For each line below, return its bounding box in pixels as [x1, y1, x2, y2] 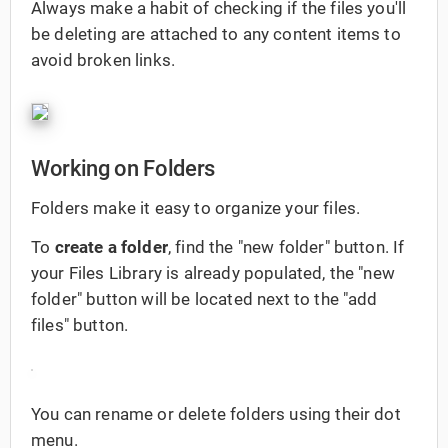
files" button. [31, 315, 129, 336]
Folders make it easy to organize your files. [31, 198, 361, 219]
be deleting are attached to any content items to [31, 23, 401, 44]
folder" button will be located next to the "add [31, 289, 378, 310]
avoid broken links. [31, 49, 176, 70]
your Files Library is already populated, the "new [31, 263, 395, 284]
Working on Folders [31, 155, 215, 182]
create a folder [54, 237, 168, 258]
